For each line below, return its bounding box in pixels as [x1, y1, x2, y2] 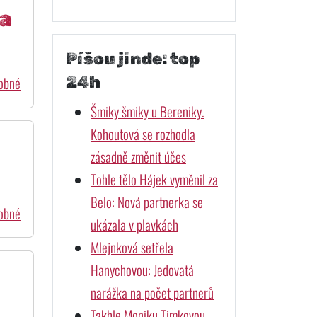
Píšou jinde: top [65, 48, 200, 69]
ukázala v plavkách [90, 214, 178, 235]
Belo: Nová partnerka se [90, 191, 203, 212]
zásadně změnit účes [90, 146, 186, 167]
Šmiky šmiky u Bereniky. [90, 100, 204, 122]
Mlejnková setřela [90, 236, 173, 258]
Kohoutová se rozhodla [90, 123, 195, 144]
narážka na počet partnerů [90, 282, 214, 303]
